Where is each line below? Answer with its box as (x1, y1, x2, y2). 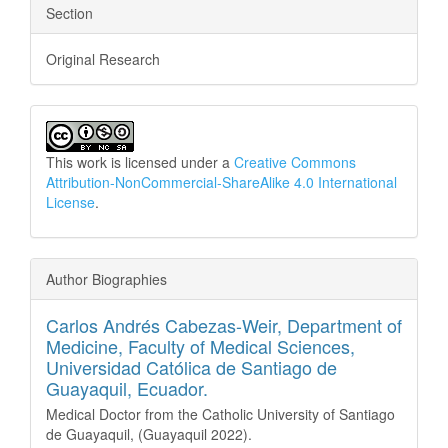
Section (46, 2, 93, 23)
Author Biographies (46, 268, 167, 289)
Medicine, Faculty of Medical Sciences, (46, 332, 355, 359)
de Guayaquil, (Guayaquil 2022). (46, 423, 252, 444)
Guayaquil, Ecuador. (46, 374, 208, 401)
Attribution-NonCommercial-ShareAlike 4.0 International (46, 171, 397, 192)
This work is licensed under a (46, 151, 234, 172)
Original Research (46, 48, 160, 69)
